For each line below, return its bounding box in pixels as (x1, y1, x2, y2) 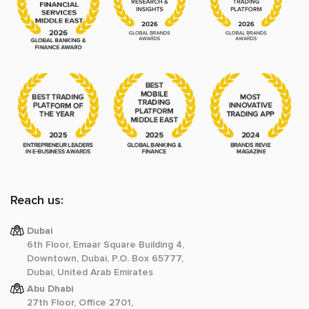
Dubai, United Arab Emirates (27, 266, 153, 278)
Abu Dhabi (27, 282, 74, 295)
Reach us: (10, 192, 63, 208)
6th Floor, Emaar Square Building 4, (27, 238, 184, 250)
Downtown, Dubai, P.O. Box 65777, (27, 252, 183, 264)
